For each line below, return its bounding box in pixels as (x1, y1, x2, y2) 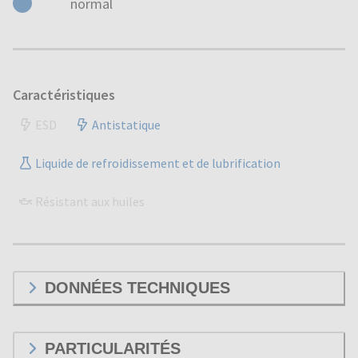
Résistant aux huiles (35, 193, 145, 209)
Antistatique (92, 116, 161, 133)
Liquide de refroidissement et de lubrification (35, 154, 280, 171)
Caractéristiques (13, 85, 115, 104)
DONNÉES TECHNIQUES (45, 278, 230, 296)
